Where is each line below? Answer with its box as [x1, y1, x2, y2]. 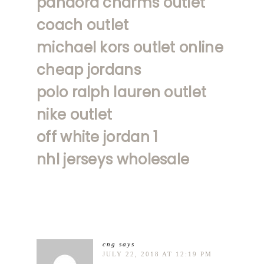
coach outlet [37, 15, 129, 35]
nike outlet [37, 104, 113, 124]
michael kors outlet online [37, 37, 223, 57]
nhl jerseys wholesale [37, 149, 190, 169]
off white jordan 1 [37, 127, 159, 147]
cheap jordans [37, 60, 141, 80]
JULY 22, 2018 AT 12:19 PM [103, 250, 212, 258]
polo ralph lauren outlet [37, 82, 207, 102]
